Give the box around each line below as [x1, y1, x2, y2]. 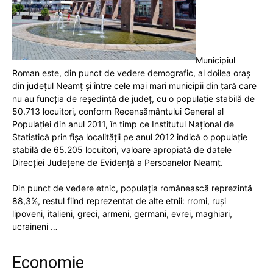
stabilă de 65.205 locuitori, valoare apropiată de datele [12, 144, 232, 155]
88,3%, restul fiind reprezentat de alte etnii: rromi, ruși [12, 196, 226, 207]
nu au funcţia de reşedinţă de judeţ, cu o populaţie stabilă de [12, 93, 255, 104]
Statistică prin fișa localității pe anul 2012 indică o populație [12, 132, 247, 143]
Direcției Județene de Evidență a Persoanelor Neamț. [12, 157, 223, 168]
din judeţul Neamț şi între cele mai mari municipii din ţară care [12, 80, 257, 91]
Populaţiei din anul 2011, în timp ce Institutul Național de [12, 119, 234, 130]
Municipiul [196, 55, 235, 66]
